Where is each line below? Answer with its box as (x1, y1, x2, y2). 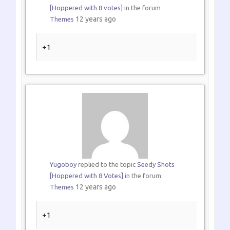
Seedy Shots (137, 160, 175, 168)
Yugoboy (49, 160, 76, 168)
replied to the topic (76, 160, 137, 168)
